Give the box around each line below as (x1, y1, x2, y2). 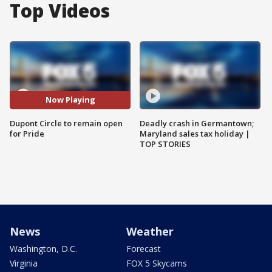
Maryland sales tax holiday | (140, 127, 250, 139)
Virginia (10, 257, 38, 269)
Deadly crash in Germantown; (140, 117, 254, 129)
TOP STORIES (140, 138, 191, 149)
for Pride (10, 127, 44, 139)
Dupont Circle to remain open (10, 117, 123, 129)
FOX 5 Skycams (126, 257, 187, 269)
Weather (126, 223, 174, 239)
